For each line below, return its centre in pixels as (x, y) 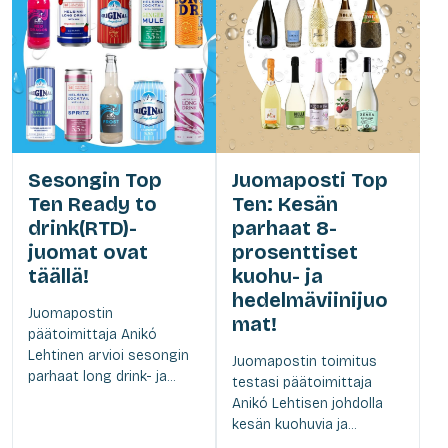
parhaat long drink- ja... (101, 376)
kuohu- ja (277, 275)
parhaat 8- (284, 227)
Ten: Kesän (285, 203)
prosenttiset (295, 251)
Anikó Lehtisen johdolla (307, 403)
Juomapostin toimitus (304, 361)
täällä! (58, 275)
